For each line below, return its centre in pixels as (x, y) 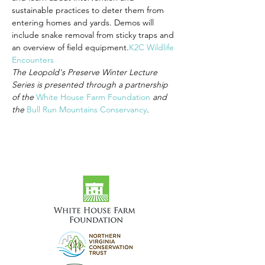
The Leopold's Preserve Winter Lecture (86, 72)
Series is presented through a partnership (91, 85)
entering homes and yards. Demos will (84, 22)
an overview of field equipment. (70, 47)
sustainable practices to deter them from (89, 10)
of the (24, 97)
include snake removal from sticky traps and (94, 35)
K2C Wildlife (153, 47)
